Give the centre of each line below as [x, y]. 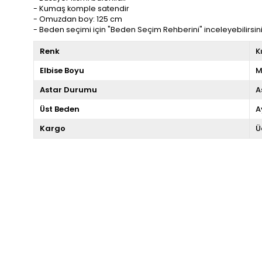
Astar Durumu [68, 90]
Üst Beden [60, 109]
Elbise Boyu [62, 70]
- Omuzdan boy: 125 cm [78, 19]
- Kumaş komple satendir [81, 8]
